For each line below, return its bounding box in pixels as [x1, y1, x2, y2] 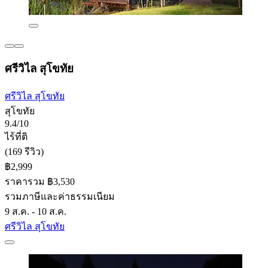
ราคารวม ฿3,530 [5, 176, 75, 187]
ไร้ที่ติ [5, 131, 28, 142]
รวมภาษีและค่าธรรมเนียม [5, 191, 115, 202]
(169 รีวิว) [5, 146, 44, 157]
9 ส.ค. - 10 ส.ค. [5, 206, 66, 217]
